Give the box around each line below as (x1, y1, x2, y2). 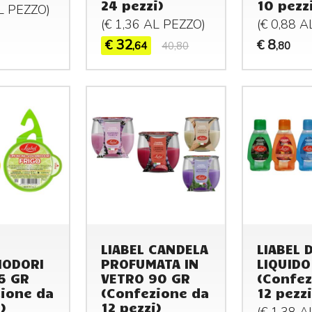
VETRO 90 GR (101, 270, 191, 287)
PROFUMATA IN (101, 255, 200, 272)
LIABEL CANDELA (101, 240, 209, 258)
